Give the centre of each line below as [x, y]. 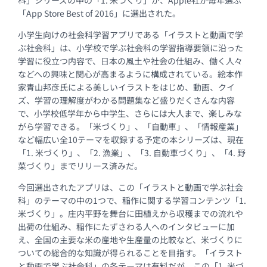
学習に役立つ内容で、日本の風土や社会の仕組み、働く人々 [131, 61]
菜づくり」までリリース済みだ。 [80, 166]
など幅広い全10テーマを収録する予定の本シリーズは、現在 [131, 139]
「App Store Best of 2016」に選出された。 [100, 13]
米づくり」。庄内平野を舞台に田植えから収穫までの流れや [131, 213]
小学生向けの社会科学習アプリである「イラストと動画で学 [131, 35]
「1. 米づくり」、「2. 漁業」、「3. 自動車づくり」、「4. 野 [132, 153]
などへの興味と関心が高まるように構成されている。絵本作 [131, 74]
